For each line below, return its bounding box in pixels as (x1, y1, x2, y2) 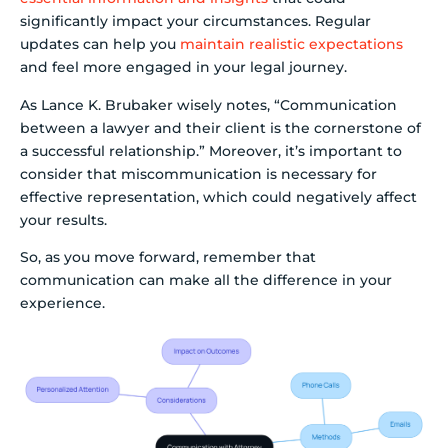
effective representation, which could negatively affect (20, 187, 417, 206)
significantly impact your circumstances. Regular (20, 12, 371, 31)
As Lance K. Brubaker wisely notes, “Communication (20, 95, 397, 114)
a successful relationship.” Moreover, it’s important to (20, 141, 402, 160)
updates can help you (20, 35, 180, 54)
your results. (20, 210, 107, 229)
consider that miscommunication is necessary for (20, 164, 377, 183)
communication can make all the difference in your (20, 271, 392, 290)
